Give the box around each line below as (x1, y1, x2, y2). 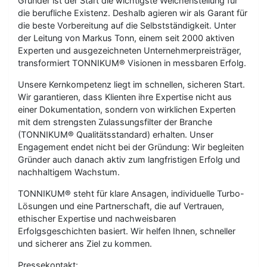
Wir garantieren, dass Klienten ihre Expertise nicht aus (18, 92, 232, 102)
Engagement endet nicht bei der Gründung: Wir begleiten (18, 142, 244, 152)
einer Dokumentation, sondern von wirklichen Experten (18, 104, 235, 114)
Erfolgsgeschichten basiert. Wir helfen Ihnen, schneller (18, 226, 235, 236)
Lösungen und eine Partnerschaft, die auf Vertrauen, (18, 201, 224, 211)
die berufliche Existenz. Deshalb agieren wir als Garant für (18, 8, 247, 18)
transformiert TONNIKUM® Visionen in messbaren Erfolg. (18, 58, 246, 68)
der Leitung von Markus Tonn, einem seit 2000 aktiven (18, 33, 234, 43)
